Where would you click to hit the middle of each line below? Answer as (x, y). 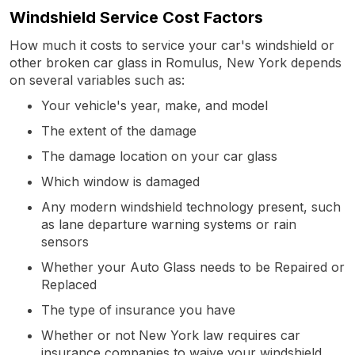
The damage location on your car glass (159, 156)
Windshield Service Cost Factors (136, 17)
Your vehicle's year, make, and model (155, 105)
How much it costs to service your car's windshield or (172, 45)
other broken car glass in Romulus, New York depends (176, 62)
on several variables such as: (97, 80)
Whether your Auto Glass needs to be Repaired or (193, 267)
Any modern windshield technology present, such (191, 206)
